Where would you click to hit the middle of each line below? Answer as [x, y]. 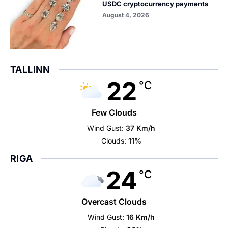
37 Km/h [141, 128]
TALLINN [30, 69]
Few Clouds [114, 112]
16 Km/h [141, 217]
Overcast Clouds [114, 202]
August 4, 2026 [126, 15]
